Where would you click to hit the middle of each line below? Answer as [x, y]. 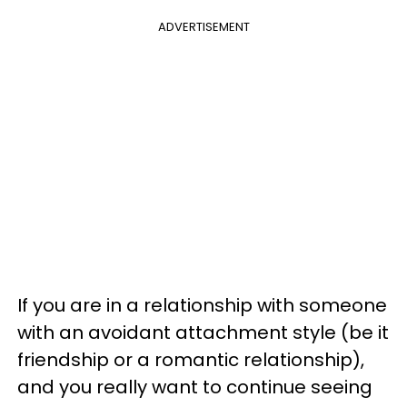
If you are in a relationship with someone [202, 305]
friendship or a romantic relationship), [191, 360]
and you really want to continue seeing [195, 387]
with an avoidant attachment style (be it [203, 333]
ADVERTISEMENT [203, 27]
